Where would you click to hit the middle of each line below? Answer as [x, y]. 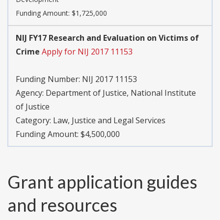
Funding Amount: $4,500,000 [68, 134]
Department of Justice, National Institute [121, 93]
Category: [34, 121]
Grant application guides [102, 182]
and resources [62, 205]
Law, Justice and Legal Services [109, 121]
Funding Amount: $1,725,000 [61, 13]
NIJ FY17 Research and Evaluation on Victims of [107, 38]
